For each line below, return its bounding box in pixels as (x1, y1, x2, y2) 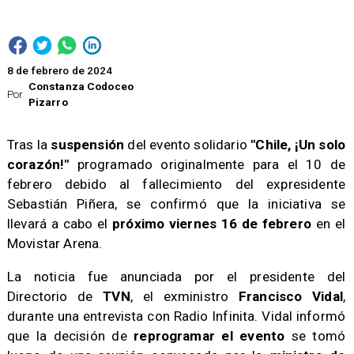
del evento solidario (124, 136, 251, 153)
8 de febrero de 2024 (6, 65, 113, 77)
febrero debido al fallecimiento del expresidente (6, 175, 346, 192)
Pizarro (28, 96, 68, 109)
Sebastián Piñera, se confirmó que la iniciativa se (6, 195, 346, 212)
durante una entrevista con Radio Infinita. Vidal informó (6, 308, 346, 325)
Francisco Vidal (238, 288, 343, 305)
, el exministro (130, 288, 239, 305)
